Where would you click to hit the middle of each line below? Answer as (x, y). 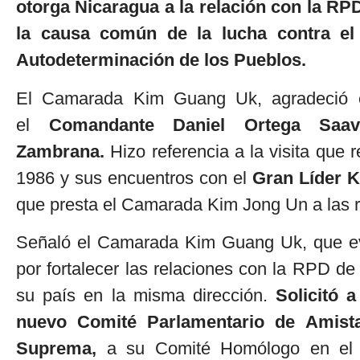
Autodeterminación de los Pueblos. (161, 60)
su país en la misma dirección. (146, 296)
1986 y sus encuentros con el (134, 178)
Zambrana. (63, 151)
